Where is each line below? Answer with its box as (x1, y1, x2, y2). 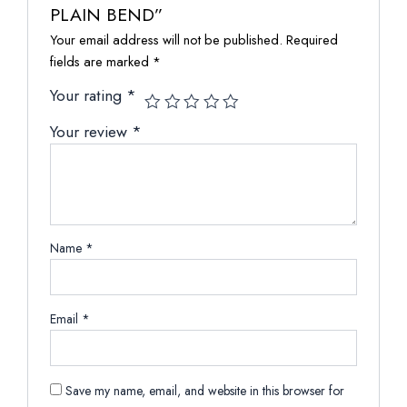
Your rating (50, 83, 127, 107)
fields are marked (50, 51, 154, 71)
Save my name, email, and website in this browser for (65, 381, 345, 400)
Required (286, 29, 339, 49)
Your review (50, 119, 133, 144)
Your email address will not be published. (50, 29, 283, 49)
